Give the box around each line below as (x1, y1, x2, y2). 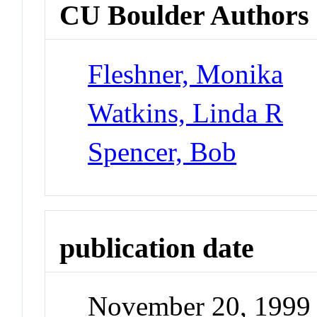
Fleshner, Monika (88, 58, 284, 89)
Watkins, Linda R (88, 97, 284, 128)
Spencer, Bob (88, 136, 237, 167)
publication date (59, 231, 255, 264)
